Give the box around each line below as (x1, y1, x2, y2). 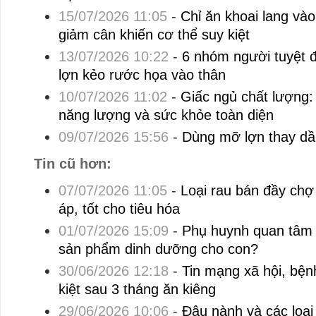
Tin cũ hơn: (33, 156, 111, 171)
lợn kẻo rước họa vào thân (58, 67, 226, 83)
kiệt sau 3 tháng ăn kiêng (58, 281, 216, 297)
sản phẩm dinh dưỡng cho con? (58, 241, 258, 257)
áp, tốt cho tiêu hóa (58, 201, 180, 217)
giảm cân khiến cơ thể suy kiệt (58, 27, 250, 42)
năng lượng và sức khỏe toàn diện (58, 107, 274, 123)
